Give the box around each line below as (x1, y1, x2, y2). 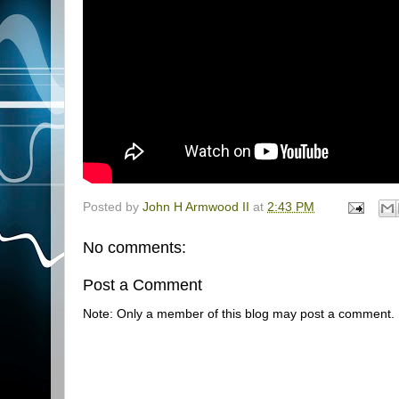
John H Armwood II (142, 200, 249, 215)
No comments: (83, 239, 186, 257)
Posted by (83, 200, 142, 215)
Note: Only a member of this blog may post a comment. (83, 307, 395, 321)
